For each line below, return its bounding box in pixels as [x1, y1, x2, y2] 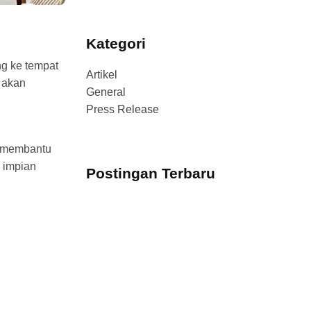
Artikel [86, 69, 118, 81]
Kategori [86, 35, 146, 51]
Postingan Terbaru [86, 165, 216, 181]
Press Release [86, 103, 160, 115]
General [86, 86, 126, 98]
